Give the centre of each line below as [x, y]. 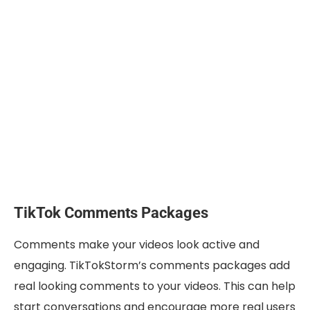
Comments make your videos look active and [137, 245]
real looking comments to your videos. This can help [155, 286]
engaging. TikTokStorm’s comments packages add [152, 266]
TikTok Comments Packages [111, 213]
